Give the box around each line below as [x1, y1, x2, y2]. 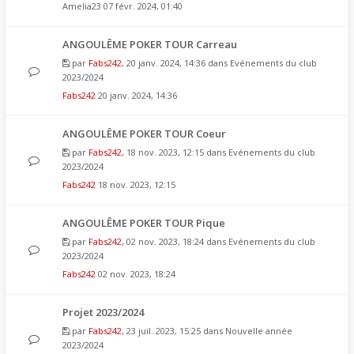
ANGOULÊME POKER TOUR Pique [62, 216, 225, 230]
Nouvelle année [225, 325, 292, 337]
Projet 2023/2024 [62, 305, 144, 319]
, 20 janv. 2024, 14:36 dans [122, 57, 230, 69]
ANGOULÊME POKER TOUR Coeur [62, 126, 226, 141]
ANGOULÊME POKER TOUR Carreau [62, 37, 237, 51]
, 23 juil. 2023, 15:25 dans [122, 325, 225, 337]
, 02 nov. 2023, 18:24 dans [122, 235, 228, 247]
